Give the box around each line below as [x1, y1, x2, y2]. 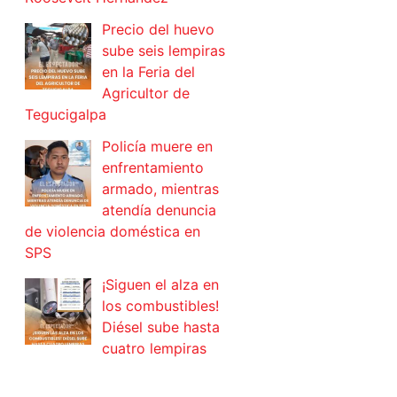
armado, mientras [102, 180, 219, 198]
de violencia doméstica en [25, 222, 200, 241]
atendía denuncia [102, 201, 216, 220]
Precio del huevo [102, 20, 214, 39]
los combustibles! [102, 297, 219, 315]
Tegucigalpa [25, 105, 106, 124]
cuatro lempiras [102, 339, 206, 358]
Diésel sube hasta [102, 318, 220, 337]
